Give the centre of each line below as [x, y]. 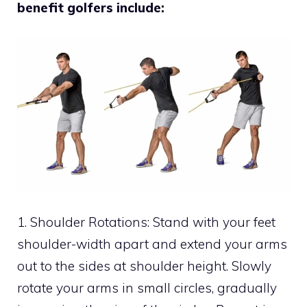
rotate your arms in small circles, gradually [147, 287]
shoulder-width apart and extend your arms [152, 244]
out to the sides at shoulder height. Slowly [144, 266]
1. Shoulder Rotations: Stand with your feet [146, 222]
